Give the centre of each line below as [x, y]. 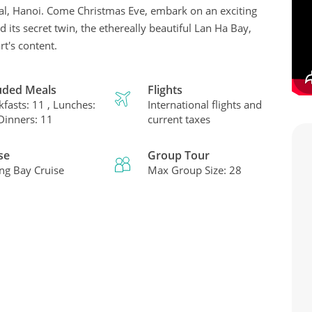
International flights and [205, 104]
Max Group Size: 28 [195, 170]
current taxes [179, 119]
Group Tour [179, 155]
